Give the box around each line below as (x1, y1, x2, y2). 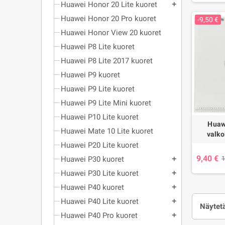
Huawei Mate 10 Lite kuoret (61, 127, 153, 136)
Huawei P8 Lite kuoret (61, 42, 135, 51)
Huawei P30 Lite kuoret (61, 169, 139, 178)
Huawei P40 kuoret (61, 183, 124, 192)
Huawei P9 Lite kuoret (61, 84, 135, 93)
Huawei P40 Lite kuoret (61, 197, 139, 206)
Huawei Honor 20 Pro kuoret (61, 14, 156, 23)
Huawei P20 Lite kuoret (61, 141, 139, 150)
